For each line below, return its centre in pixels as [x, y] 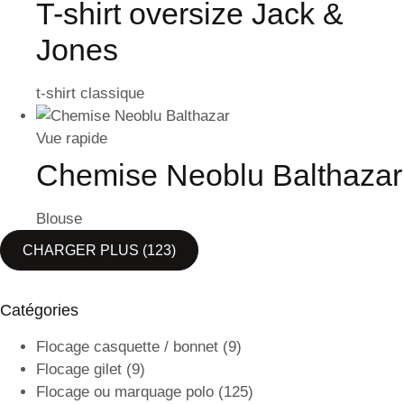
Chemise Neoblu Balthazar [219, 175]
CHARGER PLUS [81, 250]
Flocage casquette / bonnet [127, 347]
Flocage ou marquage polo [125, 392]
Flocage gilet [79, 369]
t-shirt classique [90, 93]
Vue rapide [72, 138]
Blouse [59, 219]
